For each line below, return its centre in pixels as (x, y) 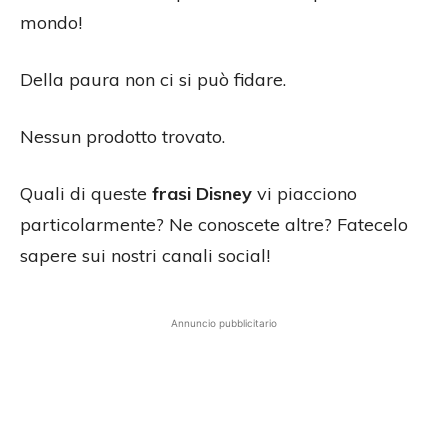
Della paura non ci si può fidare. (153, 80)
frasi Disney (202, 194)
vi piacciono (304, 194)
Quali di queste (86, 194)
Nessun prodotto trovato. (122, 137)
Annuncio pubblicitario (224, 323)
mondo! (51, 23)
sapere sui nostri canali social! (145, 256)
